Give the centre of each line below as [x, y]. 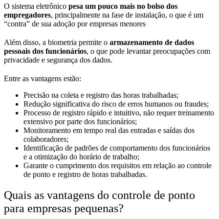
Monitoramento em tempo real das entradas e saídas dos [109, 130]
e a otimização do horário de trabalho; [81, 156]
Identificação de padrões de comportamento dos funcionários [117, 148]
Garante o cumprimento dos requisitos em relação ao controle [118, 165]
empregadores [27, 15]
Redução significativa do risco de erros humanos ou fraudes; [116, 104]
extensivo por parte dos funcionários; [80, 121]
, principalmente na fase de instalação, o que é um [127, 15]
